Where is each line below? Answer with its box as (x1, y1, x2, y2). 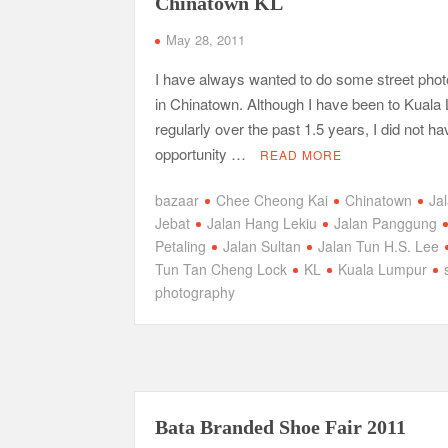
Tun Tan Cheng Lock (155, 258, 288, 279)
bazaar (155, 189, 200, 210)
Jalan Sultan (223, 235, 302, 256)
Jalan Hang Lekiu (207, 212, 318, 233)
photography (155, 281, 236, 302)
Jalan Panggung (334, 212, 438, 233)
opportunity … (155, 143, 251, 164)
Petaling (155, 235, 207, 256)
